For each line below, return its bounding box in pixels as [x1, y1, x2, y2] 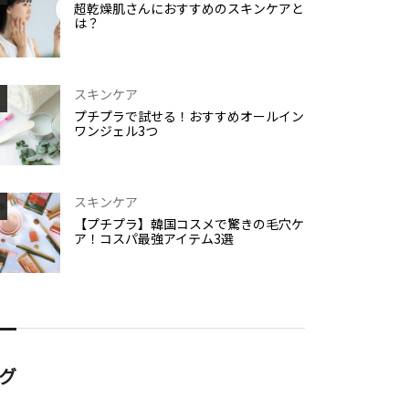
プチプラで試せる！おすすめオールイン [74, 107, 304, 126]
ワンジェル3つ [74, 121, 158, 141]
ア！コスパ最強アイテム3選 [74, 229, 234, 248]
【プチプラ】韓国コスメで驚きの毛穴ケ [74, 215, 304, 234]
